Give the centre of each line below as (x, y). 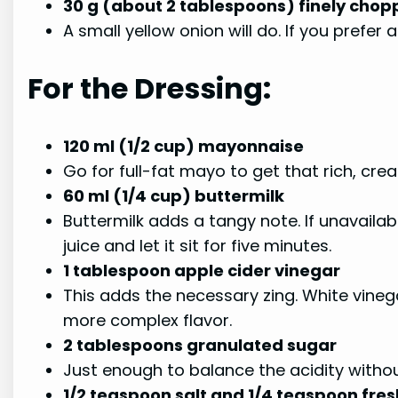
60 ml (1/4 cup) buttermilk (174, 196)
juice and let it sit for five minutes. (198, 246)
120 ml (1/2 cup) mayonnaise (184, 147)
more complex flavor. (148, 321)
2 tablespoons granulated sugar (200, 346)
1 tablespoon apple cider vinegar (202, 271)
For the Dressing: (150, 89)
